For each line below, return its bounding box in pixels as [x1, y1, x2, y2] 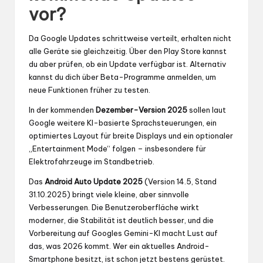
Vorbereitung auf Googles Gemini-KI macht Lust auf [29, 228, 218, 238]
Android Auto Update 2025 [45, 176, 143, 186]
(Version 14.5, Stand [143, 176, 217, 186]
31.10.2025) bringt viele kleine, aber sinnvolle [29, 189, 189, 199]
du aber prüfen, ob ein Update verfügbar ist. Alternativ [29, 59, 226, 69]
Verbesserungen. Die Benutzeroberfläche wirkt [29, 202, 199, 212]
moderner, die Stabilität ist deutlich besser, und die [29, 215, 214, 225]
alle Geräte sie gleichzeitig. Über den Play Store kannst [29, 46, 227, 56]
